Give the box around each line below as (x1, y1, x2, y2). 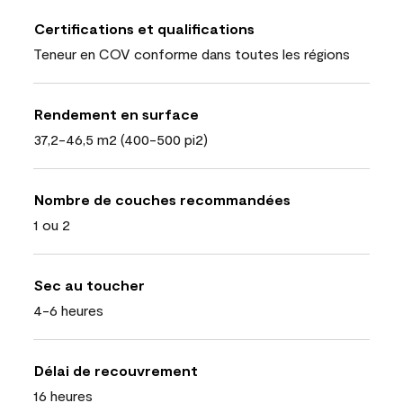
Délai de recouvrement (34, 361, 198, 379)
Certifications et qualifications (34, 19, 255, 37)
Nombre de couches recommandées (34, 190, 291, 208)
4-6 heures (33, 300, 103, 318)
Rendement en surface (34, 104, 199, 122)
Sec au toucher (34, 275, 145, 293)
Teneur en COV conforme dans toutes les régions (33, 44, 350, 62)
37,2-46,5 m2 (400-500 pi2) (33, 130, 208, 148)
